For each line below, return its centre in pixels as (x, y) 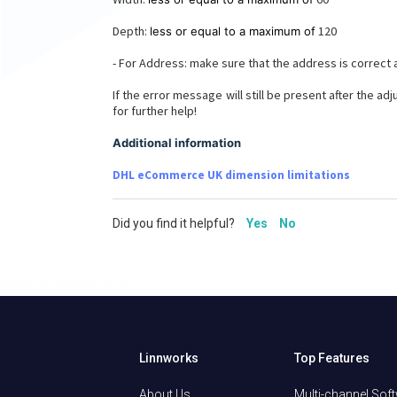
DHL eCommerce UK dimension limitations (231, 175)
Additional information (177, 142)
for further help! (155, 110)
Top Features (332, 358)
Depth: (131, 31)
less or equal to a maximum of (233, 31)
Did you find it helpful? (175, 224)
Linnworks (169, 358)
